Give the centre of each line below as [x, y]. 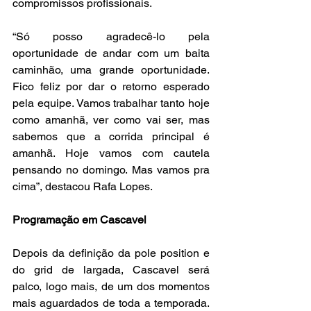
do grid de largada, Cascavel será [111, 270]
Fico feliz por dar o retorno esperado [111, 87]
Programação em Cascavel [79, 220]
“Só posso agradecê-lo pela [111, 37]
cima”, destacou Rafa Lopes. [83, 187]
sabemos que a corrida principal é [111, 137]
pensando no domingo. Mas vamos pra [111, 170]
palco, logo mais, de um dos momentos [111, 287]
